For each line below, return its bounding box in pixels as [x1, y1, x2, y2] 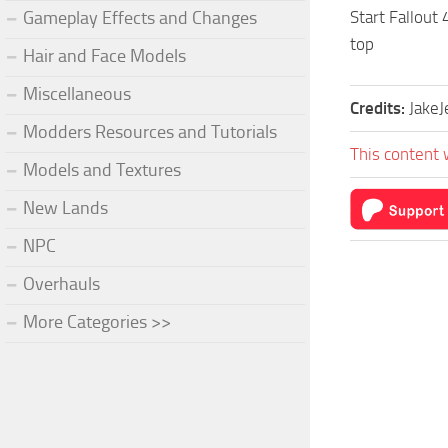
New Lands [23, 196, 108, 219]
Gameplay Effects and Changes [23, 6, 257, 29]
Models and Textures [23, 158, 181, 181]
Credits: [350, 98, 409, 118]
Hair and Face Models [23, 44, 186, 67]
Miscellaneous [23, 82, 131, 105]
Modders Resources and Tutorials [23, 120, 277, 143]
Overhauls [23, 272, 100, 295]
